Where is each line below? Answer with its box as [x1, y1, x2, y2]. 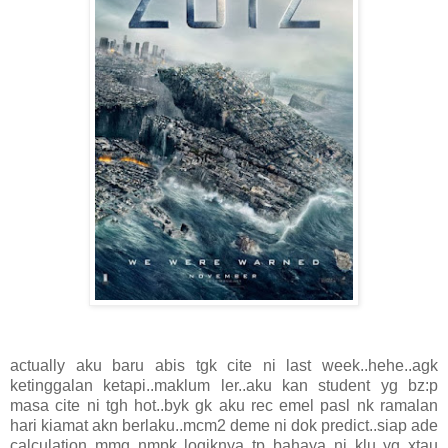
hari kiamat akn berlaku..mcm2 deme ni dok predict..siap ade [10, 417, 438, 435]
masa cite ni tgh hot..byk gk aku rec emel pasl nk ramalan [10, 397, 438, 415]
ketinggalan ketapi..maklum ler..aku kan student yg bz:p [10, 377, 438, 395]
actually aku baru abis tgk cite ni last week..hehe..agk [10, 357, 438, 375]
